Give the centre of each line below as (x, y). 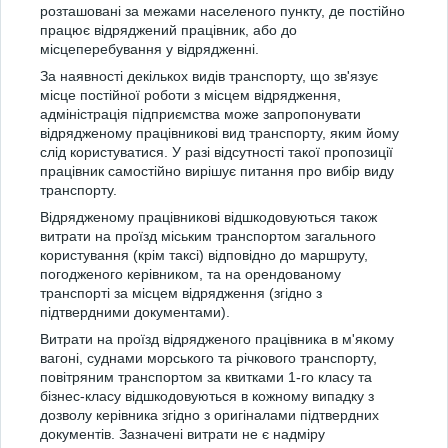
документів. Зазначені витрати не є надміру (182, 434)
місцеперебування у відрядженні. (149, 49)
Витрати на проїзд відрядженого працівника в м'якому (217, 339)
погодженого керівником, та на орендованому (190, 274)
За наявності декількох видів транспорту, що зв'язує (209, 76)
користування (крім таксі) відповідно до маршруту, (204, 255)
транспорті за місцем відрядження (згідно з (181, 293)
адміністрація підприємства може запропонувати (200, 114)
